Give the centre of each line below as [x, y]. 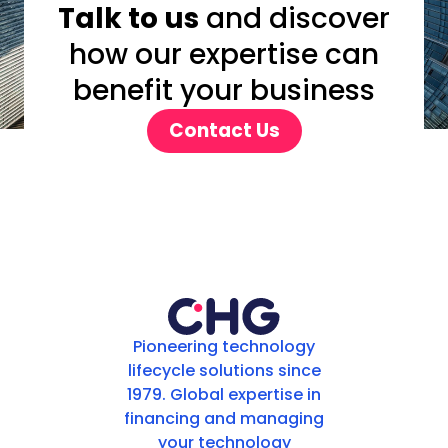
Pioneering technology [224, 347]
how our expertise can [224, 55]
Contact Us [224, 131]
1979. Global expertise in [224, 395]
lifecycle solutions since [224, 371]
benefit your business [224, 91]
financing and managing [224, 419]
